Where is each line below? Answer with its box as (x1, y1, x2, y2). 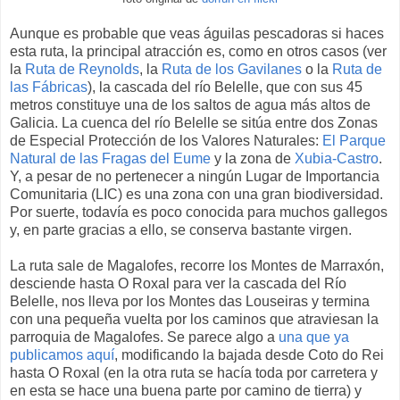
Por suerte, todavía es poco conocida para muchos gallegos (10, 204, 387, 221)
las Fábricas (10, 79, 87, 96)
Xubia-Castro (295, 151, 379, 167)
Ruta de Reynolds (25, 62, 139, 78)
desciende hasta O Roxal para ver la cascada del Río (10, 276, 346, 292)
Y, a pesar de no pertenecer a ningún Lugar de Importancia (10, 169, 379, 185)
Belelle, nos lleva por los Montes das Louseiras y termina (10, 294, 370, 310)
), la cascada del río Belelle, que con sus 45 (87, 79, 362, 96)
